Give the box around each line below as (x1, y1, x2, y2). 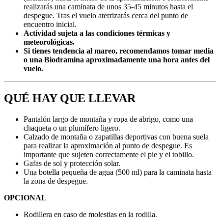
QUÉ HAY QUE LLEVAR (4, 92, 136, 105)
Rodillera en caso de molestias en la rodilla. (24, 210, 157, 219)
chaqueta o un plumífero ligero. (24, 124, 120, 133)
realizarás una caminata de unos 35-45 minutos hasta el (24, 2, 193, 11)
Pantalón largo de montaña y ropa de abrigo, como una (24, 115, 193, 124)
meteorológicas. (24, 38, 75, 47)
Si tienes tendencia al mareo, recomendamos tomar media (24, 47, 214, 55)
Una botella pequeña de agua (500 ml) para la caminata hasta (24, 168, 212, 177)
